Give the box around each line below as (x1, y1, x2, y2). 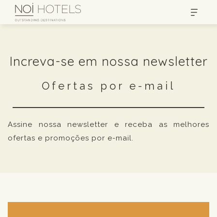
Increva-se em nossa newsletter (9, 53, 208, 69)
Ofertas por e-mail (42, 79, 175, 92)
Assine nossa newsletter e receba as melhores (8, 120, 209, 129)
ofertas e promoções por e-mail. (8, 134, 134, 142)
